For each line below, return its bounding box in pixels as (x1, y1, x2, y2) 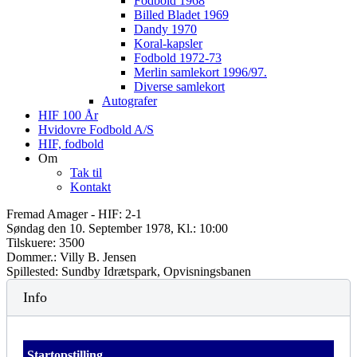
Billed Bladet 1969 (134, 8, 229, 22)
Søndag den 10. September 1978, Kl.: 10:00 (6, 222, 228, 235)
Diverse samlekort (134, 80, 225, 93)
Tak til (70, 166, 102, 179)
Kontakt (70, 180, 111, 194)
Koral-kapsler (134, 37, 202, 50)
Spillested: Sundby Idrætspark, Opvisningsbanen (6, 265, 251, 278)
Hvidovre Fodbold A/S (38, 123, 154, 136)
